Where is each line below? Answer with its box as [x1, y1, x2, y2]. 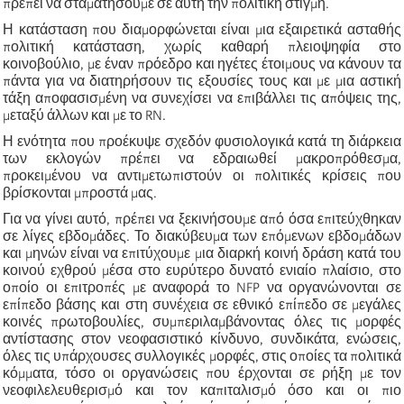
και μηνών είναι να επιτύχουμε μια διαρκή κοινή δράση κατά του [3, 244, 401, 262]
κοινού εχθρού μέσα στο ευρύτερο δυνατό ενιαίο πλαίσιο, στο [3, 262, 401, 279]
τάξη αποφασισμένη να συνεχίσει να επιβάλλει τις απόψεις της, [3, 89, 401, 106]
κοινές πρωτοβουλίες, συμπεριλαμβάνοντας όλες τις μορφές [3, 313, 401, 330]
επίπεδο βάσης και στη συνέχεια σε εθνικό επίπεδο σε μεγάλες [3, 296, 401, 313]
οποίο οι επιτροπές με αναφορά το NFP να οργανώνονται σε [3, 279, 401, 296]
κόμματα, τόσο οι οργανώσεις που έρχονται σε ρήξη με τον [3, 364, 401, 381]
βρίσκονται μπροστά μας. [3, 184, 157, 201]
